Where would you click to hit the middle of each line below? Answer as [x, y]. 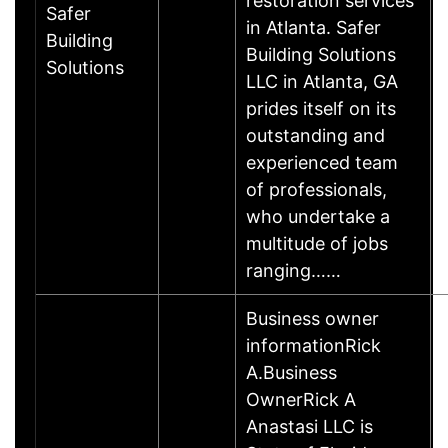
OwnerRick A [301, 399]
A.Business [291, 372]
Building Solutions [321, 54]
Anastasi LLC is [309, 426]
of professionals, [316, 189]
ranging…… [293, 270]
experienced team [322, 162]
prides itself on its [321, 108]
